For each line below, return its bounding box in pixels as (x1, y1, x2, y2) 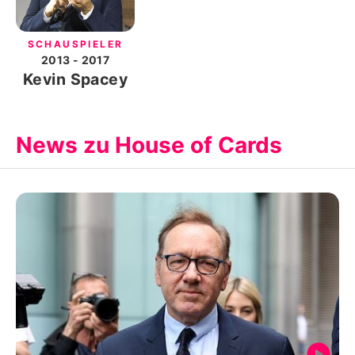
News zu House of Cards (16, 132, 282, 158)
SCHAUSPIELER (27, 38, 124, 50)
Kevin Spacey (22, 70, 128, 89)
